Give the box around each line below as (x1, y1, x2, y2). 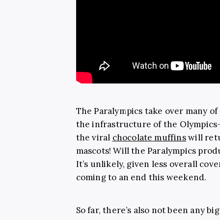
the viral (76, 132, 112, 143)
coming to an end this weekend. (76, 171, 209, 183)
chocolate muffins (112, 132, 186, 143)
